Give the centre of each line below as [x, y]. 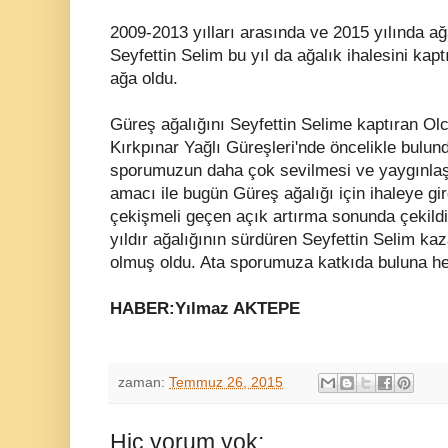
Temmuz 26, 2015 [226, 382]
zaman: [143, 382]
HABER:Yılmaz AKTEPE [205, 308]
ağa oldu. [144, 78]
